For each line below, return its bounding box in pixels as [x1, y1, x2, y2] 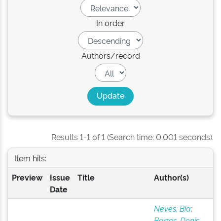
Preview [11, 172, 42, 183]
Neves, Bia [153, 203, 191, 214]
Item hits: [14, 152, 46, 163]
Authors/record [81, 50, 140, 61]
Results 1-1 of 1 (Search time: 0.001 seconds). [51, 131, 214, 142]
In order [96, 17, 125, 28]
